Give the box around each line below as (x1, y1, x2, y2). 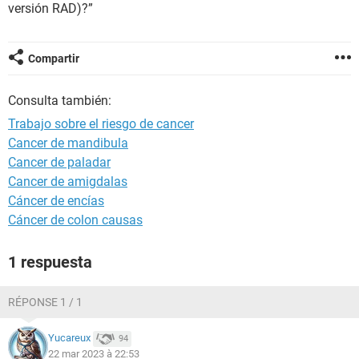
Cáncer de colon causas (8, 212, 143, 228)
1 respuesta (8, 252, 92, 272)
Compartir (28, 52, 79, 65)
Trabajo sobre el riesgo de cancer (8, 116, 194, 131)
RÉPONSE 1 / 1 (8, 296, 83, 309)
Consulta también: (8, 93, 111, 108)
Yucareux (48, 332, 91, 345)
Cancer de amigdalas (8, 174, 127, 189)
